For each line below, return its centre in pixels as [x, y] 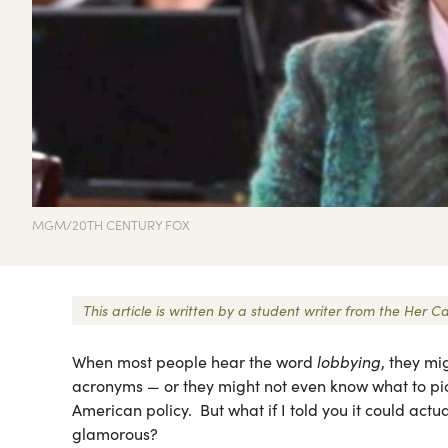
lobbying [349, 360]
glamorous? [115, 432]
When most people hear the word [194, 360]
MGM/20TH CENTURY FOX [111, 224]
